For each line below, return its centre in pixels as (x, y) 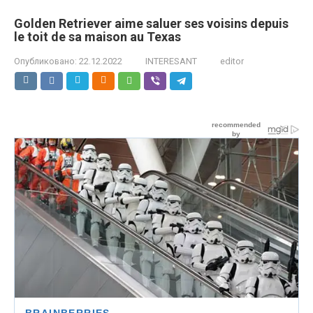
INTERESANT (171, 61)
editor (232, 61)
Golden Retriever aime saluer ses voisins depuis (151, 23)
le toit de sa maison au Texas (97, 36)
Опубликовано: (45, 61)
